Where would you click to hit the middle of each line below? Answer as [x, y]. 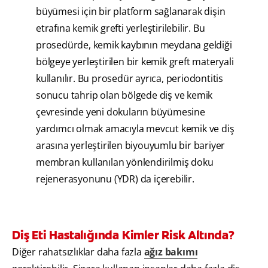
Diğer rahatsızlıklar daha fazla [78, 252]
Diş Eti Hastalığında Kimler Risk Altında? [123, 235]
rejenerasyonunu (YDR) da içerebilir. [115, 179]
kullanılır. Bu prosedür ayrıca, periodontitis [130, 79]
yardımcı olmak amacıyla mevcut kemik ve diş [135, 129]
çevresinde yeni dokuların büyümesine [121, 112]
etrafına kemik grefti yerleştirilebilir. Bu [121, 28]
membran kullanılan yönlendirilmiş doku [125, 162]
